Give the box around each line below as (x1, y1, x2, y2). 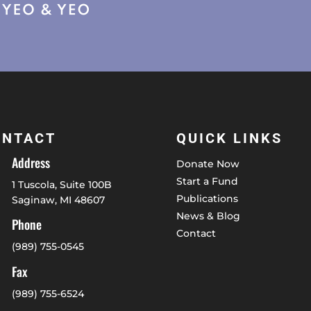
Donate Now (176, 157, 239, 170)
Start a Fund (176, 174, 238, 187)
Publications (176, 192, 238, 205)
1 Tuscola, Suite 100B (12, 178, 112, 191)
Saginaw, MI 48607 (12, 193, 106, 206)
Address (12, 153, 51, 171)
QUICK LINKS (176, 129, 283, 146)
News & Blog (176, 209, 240, 222)
